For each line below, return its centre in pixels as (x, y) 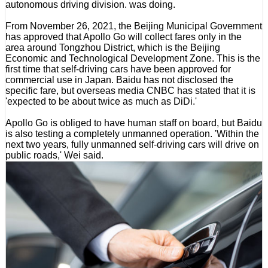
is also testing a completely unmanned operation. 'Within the (132, 133)
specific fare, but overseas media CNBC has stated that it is (130, 90)
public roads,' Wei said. (54, 155)
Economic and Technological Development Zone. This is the (133, 58)
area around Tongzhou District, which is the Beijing (113, 47)
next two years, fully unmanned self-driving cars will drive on (132, 144)
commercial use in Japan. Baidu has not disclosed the (119, 80)
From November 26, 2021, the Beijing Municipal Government (134, 26)
